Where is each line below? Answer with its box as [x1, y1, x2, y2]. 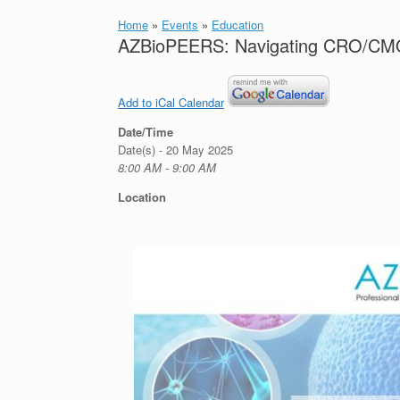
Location [118, 188, 166, 205]
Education [212, 16, 263, 33]
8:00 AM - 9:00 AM [118, 159, 216, 176]
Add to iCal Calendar [118, 94, 224, 111]
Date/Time [118, 123, 173, 140]
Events [162, 16, 198, 33]
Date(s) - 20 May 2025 [118, 141, 233, 158]
